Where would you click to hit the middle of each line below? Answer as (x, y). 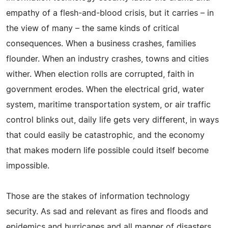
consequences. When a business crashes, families (101, 44)
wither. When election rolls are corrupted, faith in (100, 74)
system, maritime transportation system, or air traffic (108, 105)
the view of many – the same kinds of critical (93, 28)
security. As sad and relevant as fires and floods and (107, 211)
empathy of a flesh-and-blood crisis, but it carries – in (110, 13)
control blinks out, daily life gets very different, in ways (112, 120)
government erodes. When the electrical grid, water (105, 89)
